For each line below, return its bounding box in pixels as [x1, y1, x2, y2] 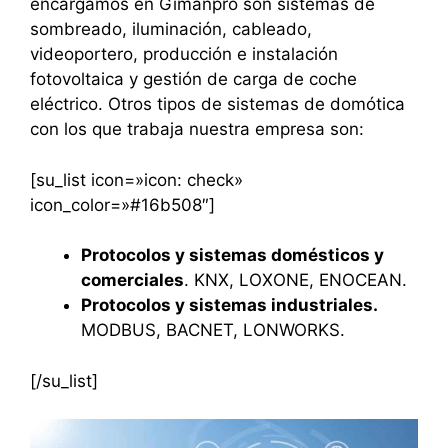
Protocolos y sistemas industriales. [81, 295, 378, 316]
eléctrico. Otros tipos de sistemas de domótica [30, 94, 405, 115]
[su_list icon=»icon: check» [30, 169, 243, 190]
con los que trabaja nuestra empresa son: [30, 119, 364, 140]
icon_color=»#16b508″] [30, 194, 215, 215]
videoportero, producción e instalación [30, 44, 338, 65]
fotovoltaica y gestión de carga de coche [30, 69, 357, 90]
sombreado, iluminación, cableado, [30, 19, 312, 40]
